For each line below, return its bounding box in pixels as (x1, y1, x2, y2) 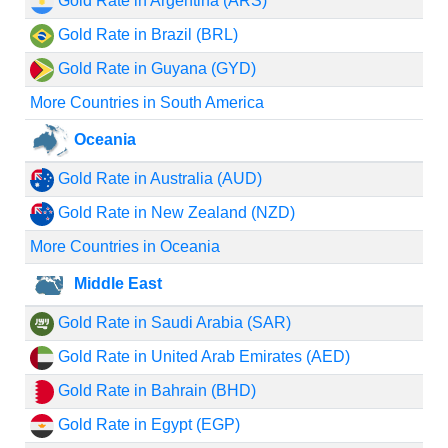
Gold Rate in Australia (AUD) (53, 170, 262, 187)
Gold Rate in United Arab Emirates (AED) (53, 348, 350, 365)
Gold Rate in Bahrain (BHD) (53, 382, 256, 399)
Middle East (69, 274, 162, 292)
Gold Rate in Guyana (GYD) (53, 60, 256, 77)
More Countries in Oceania (29, 238, 220, 255)
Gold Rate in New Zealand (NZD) (53, 204, 295, 221)
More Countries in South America (29, 94, 264, 111)
